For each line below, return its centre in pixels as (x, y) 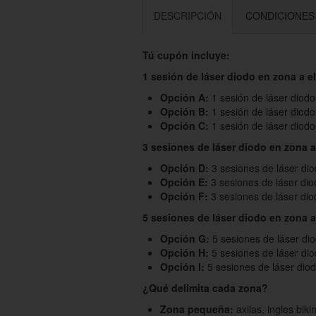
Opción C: (186, 126)
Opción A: (186, 98)
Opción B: (186, 112)
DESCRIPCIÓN (188, 16)
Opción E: (184, 182)
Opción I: (182, 267)
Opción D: (184, 168)
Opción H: (184, 253)
